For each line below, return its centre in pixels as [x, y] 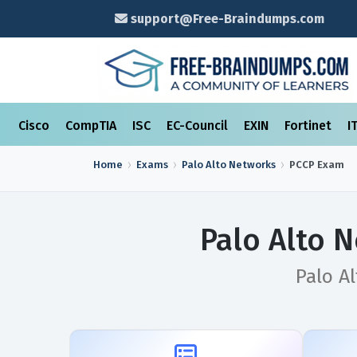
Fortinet [310, 126]
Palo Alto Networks [229, 165]
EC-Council [199, 126]
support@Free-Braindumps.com [226, 19]
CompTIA [92, 126]
